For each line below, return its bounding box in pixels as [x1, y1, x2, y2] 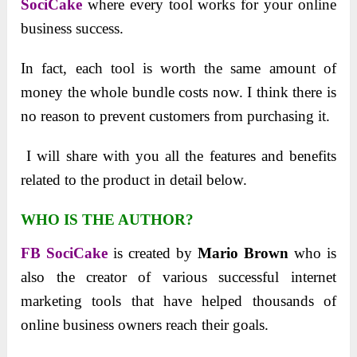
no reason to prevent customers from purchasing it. [21, 108, 331, 125]
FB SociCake [21, 245, 108, 262]
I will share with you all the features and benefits [21, 147, 336, 165]
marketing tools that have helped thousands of [21, 292, 336, 310]
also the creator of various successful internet [21, 269, 336, 286]
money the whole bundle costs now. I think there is [21, 84, 336, 101]
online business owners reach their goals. [21, 316, 269, 334]
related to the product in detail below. [21, 171, 248, 189]
